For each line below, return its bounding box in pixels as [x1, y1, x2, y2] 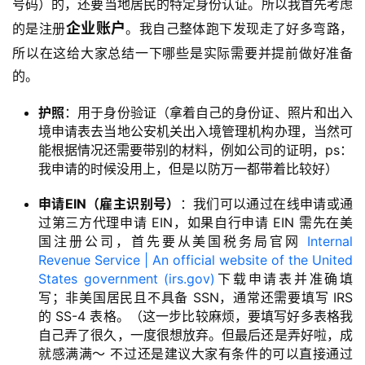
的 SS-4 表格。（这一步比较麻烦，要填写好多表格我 [38, 307, 353, 324]
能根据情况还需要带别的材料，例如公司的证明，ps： [38, 141, 353, 158]
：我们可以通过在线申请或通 [179, 195, 354, 212]
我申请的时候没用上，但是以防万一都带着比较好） [38, 160, 338, 177]
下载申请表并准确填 [215, 270, 354, 287]
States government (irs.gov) [38, 270, 216, 287]
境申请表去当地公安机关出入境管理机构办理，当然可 [38, 122, 353, 139]
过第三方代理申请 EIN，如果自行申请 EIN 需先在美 [38, 213, 353, 231]
